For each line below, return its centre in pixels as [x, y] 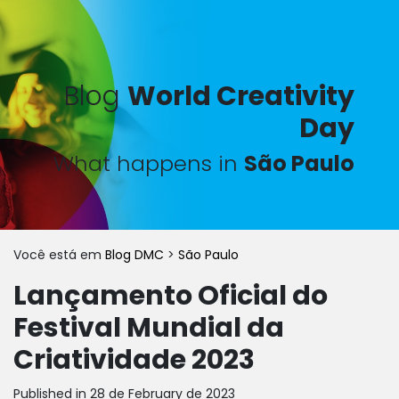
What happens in [149, 163]
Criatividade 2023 [134, 360]
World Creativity [241, 96]
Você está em [59, 255]
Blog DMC [136, 255]
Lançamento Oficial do [171, 296]
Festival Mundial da [149, 328]
